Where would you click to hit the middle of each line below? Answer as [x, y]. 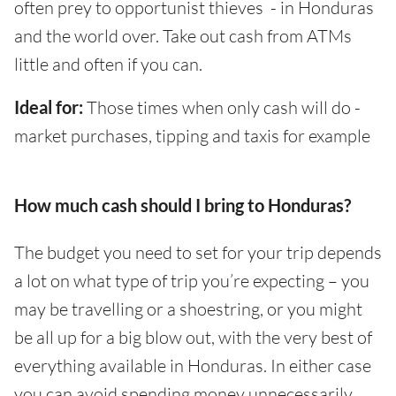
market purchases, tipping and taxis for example [192, 136]
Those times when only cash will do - [222, 108]
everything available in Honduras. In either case [193, 366]
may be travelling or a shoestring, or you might [188, 309]
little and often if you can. [108, 65]
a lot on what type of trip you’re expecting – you [192, 281]
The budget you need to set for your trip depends [198, 253]
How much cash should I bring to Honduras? [183, 206]
